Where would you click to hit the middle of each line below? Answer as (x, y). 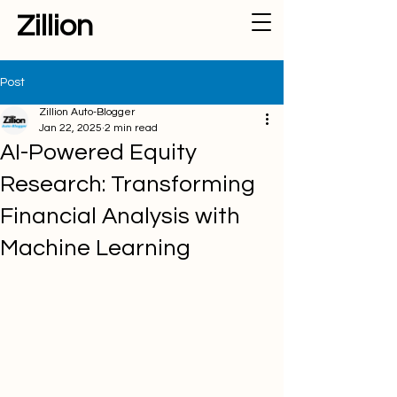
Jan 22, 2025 (70, 128)
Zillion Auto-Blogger (87, 112)
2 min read (131, 128)
